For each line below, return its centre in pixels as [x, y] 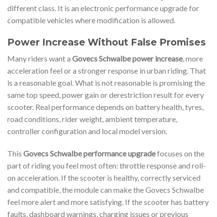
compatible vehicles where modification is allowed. [91, 20]
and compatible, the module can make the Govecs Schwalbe [106, 189]
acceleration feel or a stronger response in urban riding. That [107, 71]
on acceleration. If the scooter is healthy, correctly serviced [104, 177]
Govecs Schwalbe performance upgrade [89, 153]
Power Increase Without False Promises [107, 42]
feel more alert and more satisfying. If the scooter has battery [108, 201]
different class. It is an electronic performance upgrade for [103, 8]
